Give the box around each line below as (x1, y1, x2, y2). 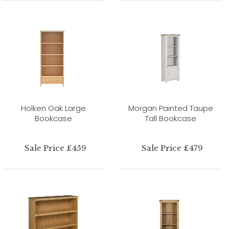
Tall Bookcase (145, 112, 196, 124)
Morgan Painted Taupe (128, 102, 213, 113)
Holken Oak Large (21, 102, 86, 113)
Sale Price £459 (24, 143, 86, 153)
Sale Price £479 (142, 143, 203, 153)
